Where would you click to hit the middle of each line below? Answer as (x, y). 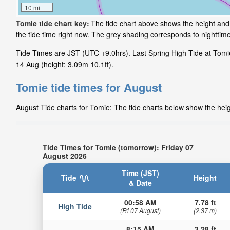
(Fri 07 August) (140, 210)
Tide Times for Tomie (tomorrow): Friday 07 (118, 147)
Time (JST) (140, 173)
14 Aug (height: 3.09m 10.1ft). (65, 64)
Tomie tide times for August (89, 88)
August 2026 (64, 155)
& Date (140, 183)
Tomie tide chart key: (53, 23)
